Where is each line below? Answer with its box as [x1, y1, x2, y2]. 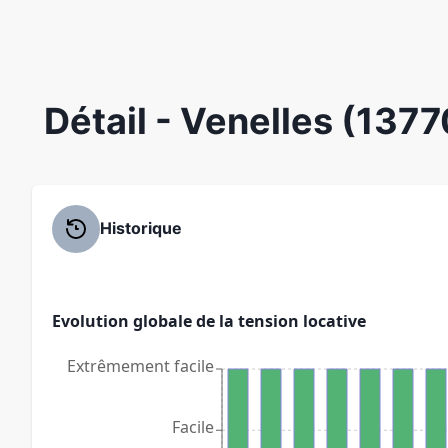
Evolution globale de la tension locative [52, 309, 366, 332]
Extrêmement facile [67, 354, 214, 377]
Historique [100, 218, 182, 239]
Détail [44, 98, 155, 143]
